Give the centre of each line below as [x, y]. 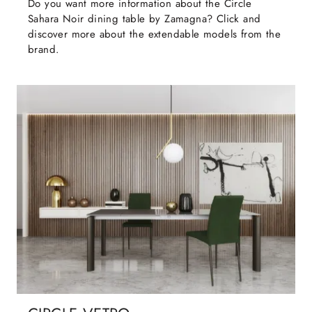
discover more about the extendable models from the [154, 34]
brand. [44, 50]
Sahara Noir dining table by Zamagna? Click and [145, 19]
